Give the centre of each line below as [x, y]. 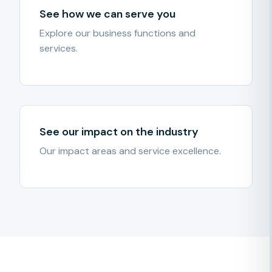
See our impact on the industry [119, 132]
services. [59, 48]
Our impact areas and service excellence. [130, 151]
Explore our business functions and [117, 33]
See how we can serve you [107, 14]
